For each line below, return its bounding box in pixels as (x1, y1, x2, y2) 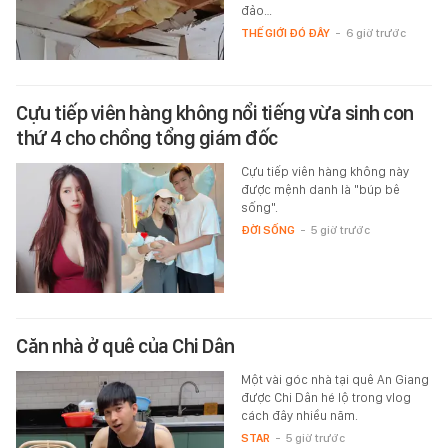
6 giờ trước (345, 25, 406, 40)
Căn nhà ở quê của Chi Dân (16, 333, 235, 358)
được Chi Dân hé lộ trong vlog (240, 389, 411, 405)
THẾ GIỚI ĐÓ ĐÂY (240, 25, 330, 40)
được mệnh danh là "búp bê (240, 181, 400, 197)
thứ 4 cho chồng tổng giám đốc (16, 125, 278, 150)
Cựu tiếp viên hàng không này (240, 163, 409, 179)
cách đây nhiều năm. (240, 407, 358, 423)
